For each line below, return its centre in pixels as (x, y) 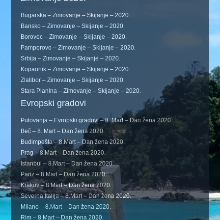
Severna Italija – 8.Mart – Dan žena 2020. (76, 196)
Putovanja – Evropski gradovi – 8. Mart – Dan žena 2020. (97, 121)
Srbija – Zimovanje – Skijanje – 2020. (71, 59)
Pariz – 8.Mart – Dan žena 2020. (64, 175)
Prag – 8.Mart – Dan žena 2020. (63, 153)
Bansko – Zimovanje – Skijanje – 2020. (73, 26)
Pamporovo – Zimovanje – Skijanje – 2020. (78, 48)
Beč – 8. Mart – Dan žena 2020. (63, 131)
